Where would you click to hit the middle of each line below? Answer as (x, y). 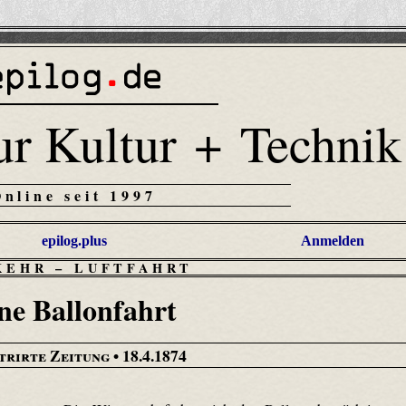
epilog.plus (74, 241)
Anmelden (333, 241)
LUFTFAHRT (134, 267)
